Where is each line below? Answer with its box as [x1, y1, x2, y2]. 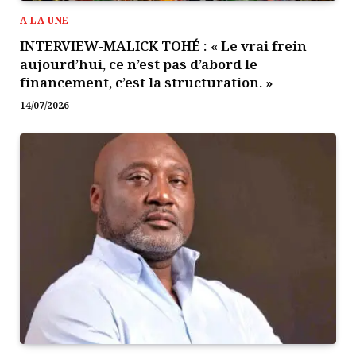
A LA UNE [20, 13, 69, 27]
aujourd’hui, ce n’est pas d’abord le [20, 54, 257, 73]
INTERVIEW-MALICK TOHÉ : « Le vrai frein [20, 36, 307, 55]
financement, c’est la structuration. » [20, 72, 273, 91]
